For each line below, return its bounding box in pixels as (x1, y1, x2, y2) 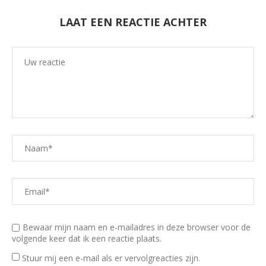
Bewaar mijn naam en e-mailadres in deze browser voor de (23, 221, 251, 233)
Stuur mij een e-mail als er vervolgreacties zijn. (22, 252, 200, 264)
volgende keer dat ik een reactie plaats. (12, 232, 161, 244)
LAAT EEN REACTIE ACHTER (59, 14, 207, 29)
